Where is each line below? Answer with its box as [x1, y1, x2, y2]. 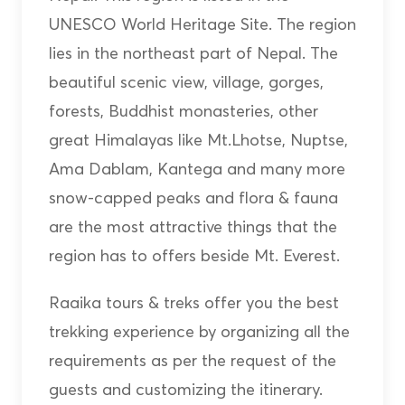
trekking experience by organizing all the [48, 321, 350, 343]
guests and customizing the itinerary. [48, 379, 323, 400]
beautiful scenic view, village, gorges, [48, 71, 324, 93]
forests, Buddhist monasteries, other [48, 100, 318, 122]
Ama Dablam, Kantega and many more [48, 158, 345, 180]
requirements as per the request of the [48, 350, 336, 372]
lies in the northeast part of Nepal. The [48, 42, 338, 64]
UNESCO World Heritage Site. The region [48, 14, 356, 35]
